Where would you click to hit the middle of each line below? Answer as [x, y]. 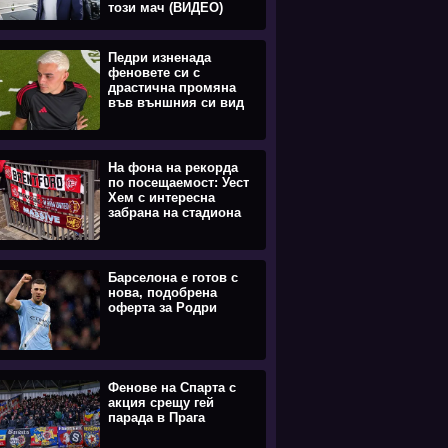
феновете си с [154, 72]
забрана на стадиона [174, 212]
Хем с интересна [161, 197]
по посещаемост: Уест [178, 182]
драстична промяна [172, 87]
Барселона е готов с [173, 277]
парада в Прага [156, 417]
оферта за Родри [162, 307]
